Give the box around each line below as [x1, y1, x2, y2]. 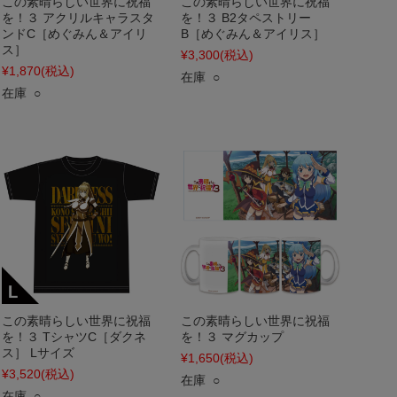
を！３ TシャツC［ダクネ [2, 330, 146, 344]
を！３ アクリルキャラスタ [2, 11, 154, 25]
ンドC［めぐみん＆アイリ [2, 27, 147, 41]
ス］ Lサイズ [2, 346, 74, 360]
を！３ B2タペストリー [181, 11, 311, 25]
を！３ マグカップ [181, 330, 284, 344]
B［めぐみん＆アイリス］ [181, 27, 325, 41]
